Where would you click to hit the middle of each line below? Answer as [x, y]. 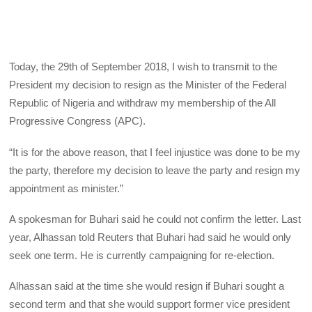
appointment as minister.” [67, 188]
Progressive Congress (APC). [78, 121]
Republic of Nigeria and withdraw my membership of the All [143, 103]
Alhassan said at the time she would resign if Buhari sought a [147, 286]
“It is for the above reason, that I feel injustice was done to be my [155, 152]
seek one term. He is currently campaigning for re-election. [142, 255]
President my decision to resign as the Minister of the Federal [148, 85]
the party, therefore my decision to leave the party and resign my [155, 170]
